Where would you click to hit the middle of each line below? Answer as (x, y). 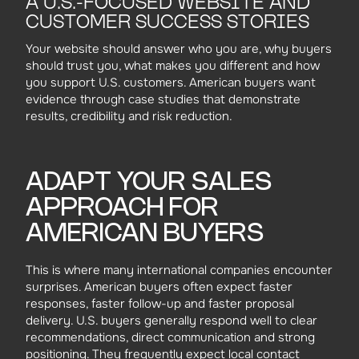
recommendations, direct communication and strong (170, 337)
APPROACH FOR (122, 208)
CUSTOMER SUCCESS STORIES (167, 21)
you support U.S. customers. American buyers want (171, 82)
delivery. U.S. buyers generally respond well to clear (171, 321)
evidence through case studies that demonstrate (163, 99)
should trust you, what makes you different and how (173, 65)
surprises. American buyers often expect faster (159, 287)
